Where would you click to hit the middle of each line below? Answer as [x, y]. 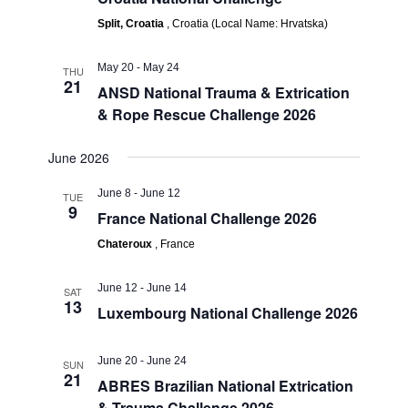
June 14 [167, 287]
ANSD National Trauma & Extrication [224, 92]
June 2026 [79, 157]
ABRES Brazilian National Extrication [226, 385]
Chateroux [127, 244]
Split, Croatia [133, 23]
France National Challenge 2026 [208, 218]
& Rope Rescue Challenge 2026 [207, 114]
